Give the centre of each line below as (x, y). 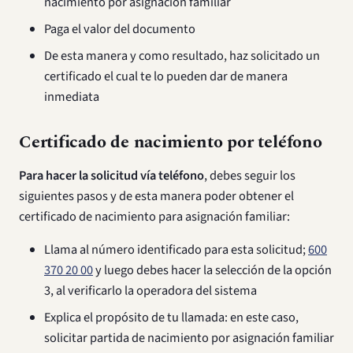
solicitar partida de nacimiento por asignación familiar (189, 338)
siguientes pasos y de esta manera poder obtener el (156, 196)
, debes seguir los (250, 176)
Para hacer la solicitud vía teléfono (111, 176)
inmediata (72, 97)
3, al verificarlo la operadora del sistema (150, 291)
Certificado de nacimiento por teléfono (171, 142)
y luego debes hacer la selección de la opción (212, 270)
